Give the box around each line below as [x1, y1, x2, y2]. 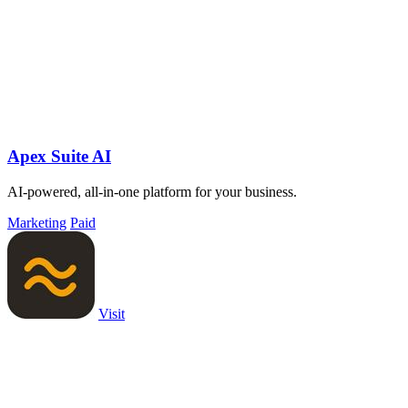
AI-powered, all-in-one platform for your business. [7, 183, 297, 199]
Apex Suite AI [7, 146, 111, 166]
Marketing [7, 214, 66, 230]
